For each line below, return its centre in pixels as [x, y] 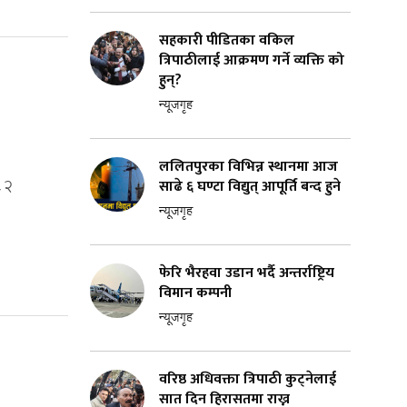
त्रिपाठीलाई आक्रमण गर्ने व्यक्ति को [252, 60]
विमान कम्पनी [195, 293]
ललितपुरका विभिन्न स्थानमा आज [248, 166]
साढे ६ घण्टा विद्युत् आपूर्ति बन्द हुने [250, 186]
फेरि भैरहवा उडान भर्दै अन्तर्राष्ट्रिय [247, 273]
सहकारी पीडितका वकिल [227, 40]
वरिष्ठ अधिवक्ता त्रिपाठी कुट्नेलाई [248, 379]
